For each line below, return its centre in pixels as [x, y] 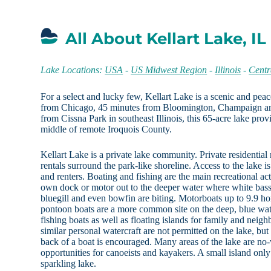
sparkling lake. [69, 264]
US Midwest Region [169, 70]
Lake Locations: [73, 70]
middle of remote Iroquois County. [106, 129]
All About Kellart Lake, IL [166, 39]
